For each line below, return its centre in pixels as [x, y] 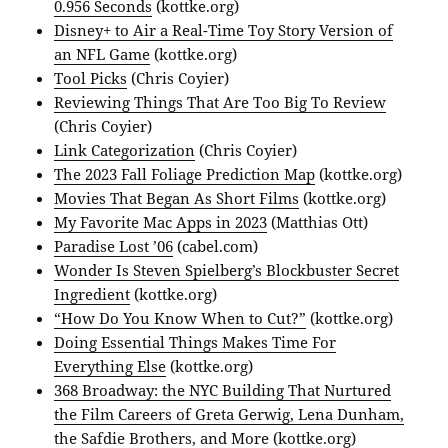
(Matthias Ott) [318, 222]
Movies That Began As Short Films [177, 198]
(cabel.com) [216, 246]
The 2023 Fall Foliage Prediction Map [185, 174]
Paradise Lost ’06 [114, 246]
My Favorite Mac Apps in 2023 [161, 222]
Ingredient [92, 294]
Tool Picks [91, 78]
